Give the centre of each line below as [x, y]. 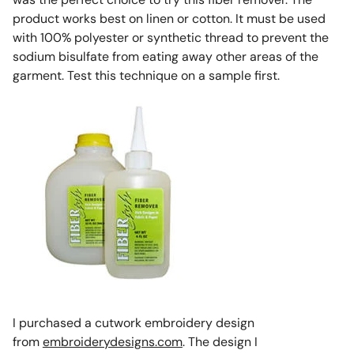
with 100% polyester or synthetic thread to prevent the [170, 37]
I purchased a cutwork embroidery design [133, 323]
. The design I [220, 342]
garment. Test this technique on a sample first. [146, 75]
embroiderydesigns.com [112, 342]
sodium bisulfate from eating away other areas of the [165, 56]
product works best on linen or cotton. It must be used [169, 18]
